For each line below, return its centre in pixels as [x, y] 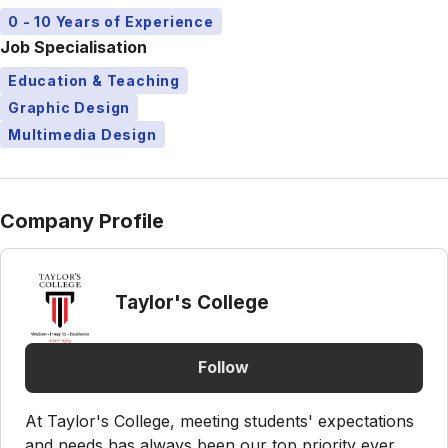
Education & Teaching [94, 80]
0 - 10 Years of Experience [111, 21]
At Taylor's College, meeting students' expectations [219, 420]
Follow [224, 367]
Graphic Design [69, 107]
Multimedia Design [82, 134]
